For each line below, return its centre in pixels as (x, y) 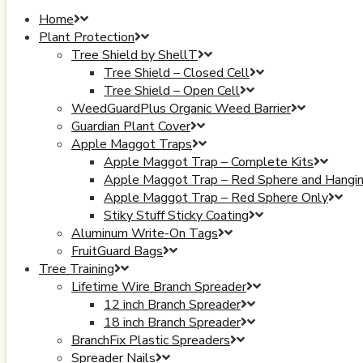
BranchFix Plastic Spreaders (151, 340)
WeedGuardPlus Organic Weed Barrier (181, 108)
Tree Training (77, 269)
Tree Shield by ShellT (135, 55)
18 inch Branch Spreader (172, 322)
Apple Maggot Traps (132, 144)
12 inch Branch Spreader (172, 304)
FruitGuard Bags (117, 251)
